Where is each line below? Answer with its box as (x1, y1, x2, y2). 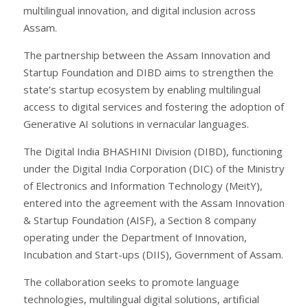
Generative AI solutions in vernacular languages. (23, 116, 249, 131)
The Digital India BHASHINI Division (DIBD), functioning (23, 144, 283, 158)
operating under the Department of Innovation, (23, 230, 247, 244)
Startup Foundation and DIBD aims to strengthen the (23, 65, 274, 79)
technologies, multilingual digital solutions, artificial (23, 291, 259, 306)
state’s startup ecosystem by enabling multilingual (23, 82, 261, 96)
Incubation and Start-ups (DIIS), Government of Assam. (23, 247, 283, 261)
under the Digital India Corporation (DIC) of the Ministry (23, 161, 285, 175)
